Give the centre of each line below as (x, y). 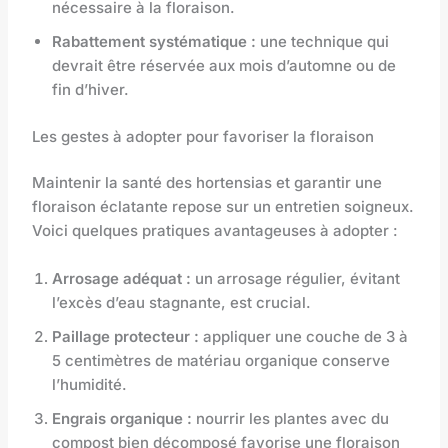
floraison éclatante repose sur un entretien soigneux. (223, 207)
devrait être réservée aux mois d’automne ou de (224, 66)
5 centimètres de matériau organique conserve (221, 361)
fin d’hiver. (91, 90)
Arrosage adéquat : (122, 279)
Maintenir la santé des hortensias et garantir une (207, 183)
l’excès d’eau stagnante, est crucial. (182, 303)
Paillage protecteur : (126, 337)
